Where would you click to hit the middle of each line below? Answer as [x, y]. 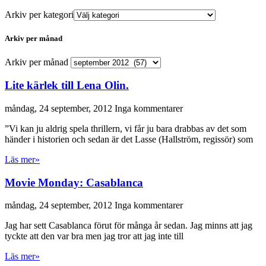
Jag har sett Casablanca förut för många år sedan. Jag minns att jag [129, 226]
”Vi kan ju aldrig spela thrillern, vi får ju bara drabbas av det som [126, 129]
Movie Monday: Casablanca [74, 182]
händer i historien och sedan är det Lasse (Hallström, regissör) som [129, 140]
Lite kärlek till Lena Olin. [67, 85]
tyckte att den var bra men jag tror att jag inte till [94, 236]
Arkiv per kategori [39, 15]
